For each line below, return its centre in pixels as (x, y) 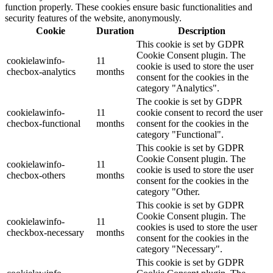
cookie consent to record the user (200, 113)
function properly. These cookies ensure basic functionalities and (129, 7)
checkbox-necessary (45, 233)
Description (201, 31)
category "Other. (168, 192)
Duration (115, 31)
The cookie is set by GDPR (190, 102)
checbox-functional (44, 124)
